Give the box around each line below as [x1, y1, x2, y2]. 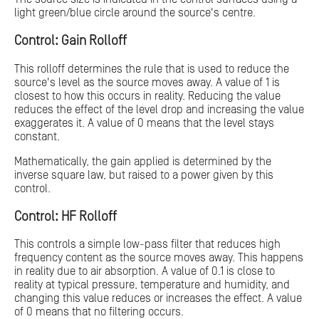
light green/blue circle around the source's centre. [14, 6, 256, 20]
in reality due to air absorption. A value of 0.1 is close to [14, 265, 275, 278]
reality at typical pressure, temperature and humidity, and [14, 278, 290, 292]
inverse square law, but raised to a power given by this [14, 168, 273, 182]
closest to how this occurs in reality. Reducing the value [14, 89, 281, 103]
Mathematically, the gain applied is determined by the [14, 155, 271, 168]
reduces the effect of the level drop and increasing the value [14, 103, 304, 116]
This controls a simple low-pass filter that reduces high [14, 238, 281, 251]
